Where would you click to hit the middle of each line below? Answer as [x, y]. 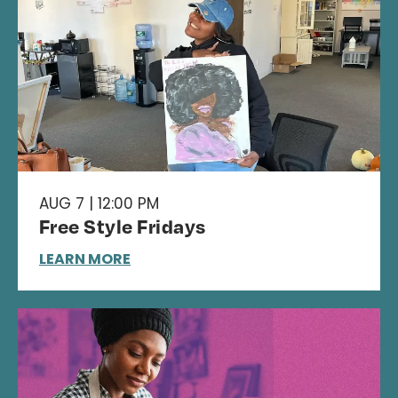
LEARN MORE [85, 259]
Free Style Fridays [123, 226]
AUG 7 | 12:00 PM [99, 203]
